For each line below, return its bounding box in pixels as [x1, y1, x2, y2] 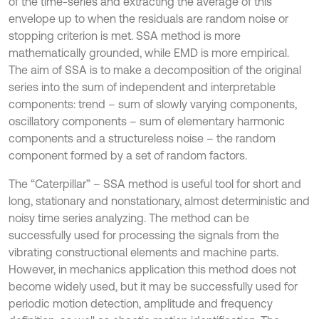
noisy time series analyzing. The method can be [9, 211, 249, 224]
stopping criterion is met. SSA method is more [9, 29, 241, 42]
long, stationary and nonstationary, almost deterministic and [9, 194, 310, 207]
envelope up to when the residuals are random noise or [9, 12, 288, 25]
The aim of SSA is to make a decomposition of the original [9, 63, 301, 76]
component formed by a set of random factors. [9, 149, 247, 162]
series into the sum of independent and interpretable [9, 80, 276, 93]
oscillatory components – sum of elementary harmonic [9, 115, 285, 127]
